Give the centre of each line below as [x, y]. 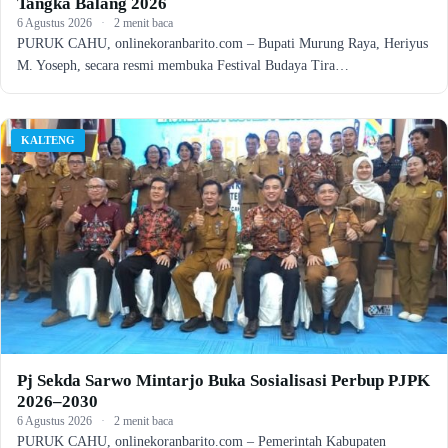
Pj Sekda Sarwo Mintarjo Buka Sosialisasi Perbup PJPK [223, 380]
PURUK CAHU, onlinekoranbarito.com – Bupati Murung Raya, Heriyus [222, 43]
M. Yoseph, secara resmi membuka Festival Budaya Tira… [183, 65]
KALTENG [48, 139]
